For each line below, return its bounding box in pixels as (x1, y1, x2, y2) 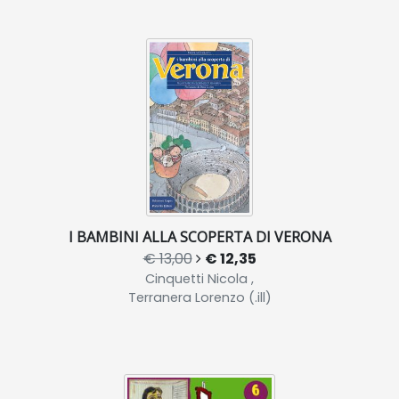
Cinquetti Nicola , (145, 270, 254, 288)
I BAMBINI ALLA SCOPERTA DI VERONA (68, 227, 331, 247)
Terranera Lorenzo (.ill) (127, 289, 272, 306)
